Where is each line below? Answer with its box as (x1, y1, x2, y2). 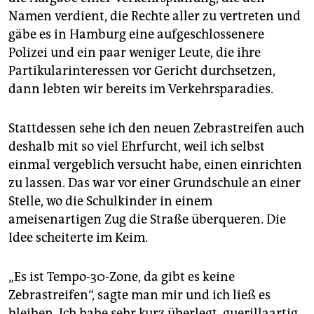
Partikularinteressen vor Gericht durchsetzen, (8, 63, 275, 79)
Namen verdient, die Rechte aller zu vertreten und (8, 8, 301, 25)
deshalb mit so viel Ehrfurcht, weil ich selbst (8, 139, 265, 155)
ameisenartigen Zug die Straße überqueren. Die (8, 212, 286, 228)
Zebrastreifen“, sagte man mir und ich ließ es (8, 287, 271, 303)
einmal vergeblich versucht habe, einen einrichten (8, 157, 302, 173)
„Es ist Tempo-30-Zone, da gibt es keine (8, 269, 235, 285)
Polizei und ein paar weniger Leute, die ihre (8, 45, 261, 61)
